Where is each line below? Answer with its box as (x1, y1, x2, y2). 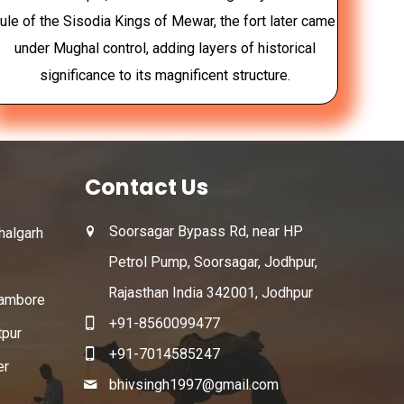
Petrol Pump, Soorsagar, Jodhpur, (107, 252, 317, 271)
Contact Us (84, 171, 208, 202)
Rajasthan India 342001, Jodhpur (107, 283, 313, 301)
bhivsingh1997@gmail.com (109, 375, 280, 393)
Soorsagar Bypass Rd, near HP (109, 222, 304, 240)
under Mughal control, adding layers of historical (14, 39, 317, 57)
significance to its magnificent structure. (40, 66, 291, 84)
